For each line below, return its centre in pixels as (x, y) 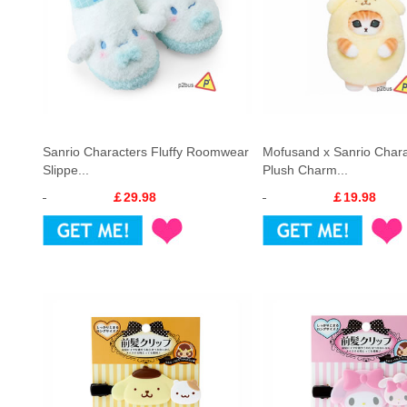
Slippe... (66, 170)
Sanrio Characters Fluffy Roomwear (146, 152)
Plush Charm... (305, 170)
